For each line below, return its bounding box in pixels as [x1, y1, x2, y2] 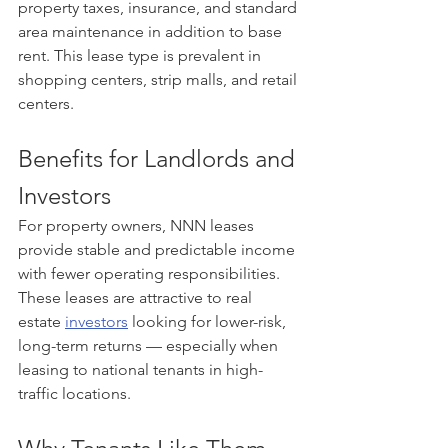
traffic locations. [18, 384, 131, 403]
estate [18, 312, 65, 331]
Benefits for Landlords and [18, 144, 301, 173]
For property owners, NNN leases [18, 216, 258, 235]
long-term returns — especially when [18, 336, 282, 355]
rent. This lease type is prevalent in [18, 46, 265, 65]
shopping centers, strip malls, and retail [18, 70, 301, 89]
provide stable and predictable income [18, 240, 299, 259]
